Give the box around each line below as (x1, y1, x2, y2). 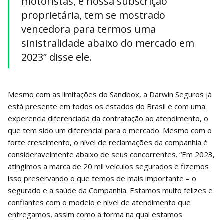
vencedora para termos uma (21, 22, 156, 36)
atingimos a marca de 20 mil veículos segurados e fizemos (8, 161, 209, 171)
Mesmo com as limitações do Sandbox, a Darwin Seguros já (8, 89, 212, 99)
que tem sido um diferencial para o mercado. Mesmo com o (8, 125, 212, 135)
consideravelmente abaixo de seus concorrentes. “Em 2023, (8, 149, 215, 159)
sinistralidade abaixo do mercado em (21, 36, 194, 50)
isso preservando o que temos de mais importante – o (8, 173, 196, 183)
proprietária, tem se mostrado (21, 8, 165, 22)
